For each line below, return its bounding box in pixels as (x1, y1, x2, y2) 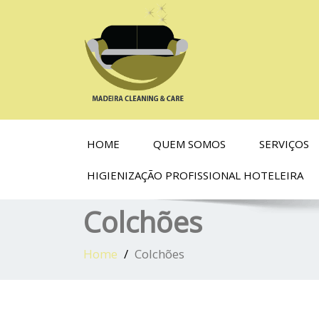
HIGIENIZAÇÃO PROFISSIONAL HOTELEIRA (87, 168, 303, 182)
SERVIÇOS (259, 137, 309, 151)
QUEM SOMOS (153, 137, 226, 151)
